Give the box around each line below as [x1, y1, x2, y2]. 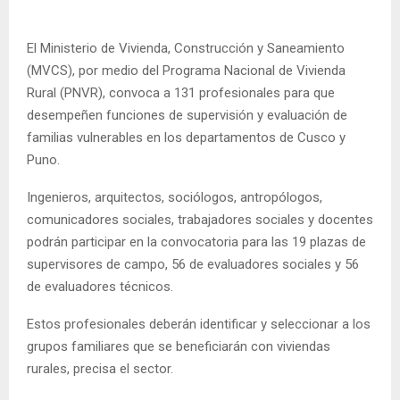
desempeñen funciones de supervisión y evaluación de [27, 106, 347, 123]
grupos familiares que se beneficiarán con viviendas [27, 337, 330, 354]
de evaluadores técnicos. [27, 278, 173, 295]
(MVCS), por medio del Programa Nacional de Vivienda [27, 62, 346, 79]
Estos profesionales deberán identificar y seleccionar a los [27, 315, 371, 332]
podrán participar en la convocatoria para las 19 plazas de [27, 233, 366, 250]
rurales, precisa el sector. [27, 360, 173, 377]
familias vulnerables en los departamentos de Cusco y [27, 129, 346, 146]
